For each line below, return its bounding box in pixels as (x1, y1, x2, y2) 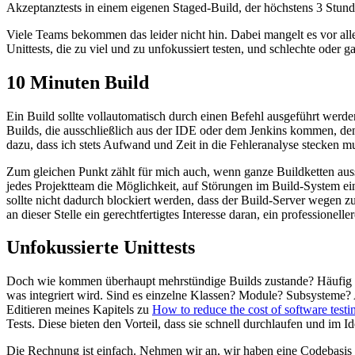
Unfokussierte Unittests (6, 237, 195, 258)
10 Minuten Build (6, 71, 149, 93)
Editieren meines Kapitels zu (6, 303, 152, 317)
